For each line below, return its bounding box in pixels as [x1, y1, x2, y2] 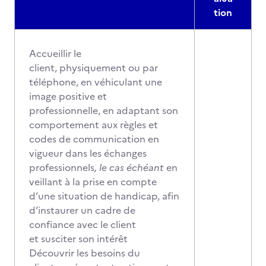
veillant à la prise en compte [29, 175, 157, 189]
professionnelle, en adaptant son [29, 103, 178, 118]
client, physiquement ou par [29, 61, 158, 75]
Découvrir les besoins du [29, 246, 140, 260]
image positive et [29, 89, 107, 103]
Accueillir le [29, 46, 81, 61]
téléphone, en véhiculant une [29, 75, 162, 89]
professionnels [29, 160, 94, 175]
